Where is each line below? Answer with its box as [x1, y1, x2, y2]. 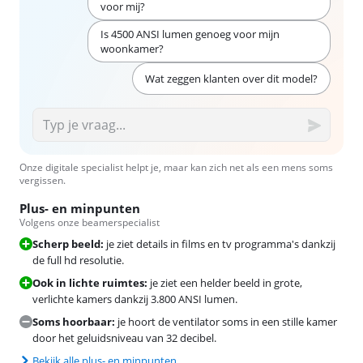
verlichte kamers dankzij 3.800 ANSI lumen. [32, 292, 237, 306]
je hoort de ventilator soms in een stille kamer [117, 314, 337, 329]
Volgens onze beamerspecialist [19, 216, 160, 229]
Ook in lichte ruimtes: [32, 275, 147, 290]
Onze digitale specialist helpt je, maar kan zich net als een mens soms [19, 160, 333, 174]
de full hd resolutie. [32, 253, 124, 267]
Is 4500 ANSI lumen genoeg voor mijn [100, 27, 280, 41]
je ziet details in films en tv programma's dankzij [106, 237, 335, 251]
